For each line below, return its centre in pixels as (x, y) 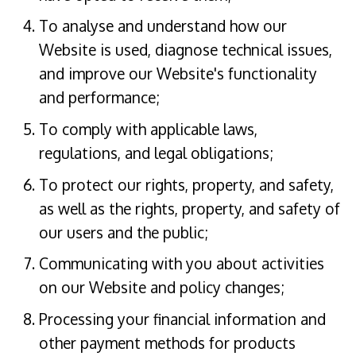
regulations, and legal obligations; (156, 153)
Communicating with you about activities (181, 264)
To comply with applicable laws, (148, 129)
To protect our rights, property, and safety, (186, 184)
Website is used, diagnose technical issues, (185, 50)
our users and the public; (123, 232)
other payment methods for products (167, 342)
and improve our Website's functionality (178, 74)
